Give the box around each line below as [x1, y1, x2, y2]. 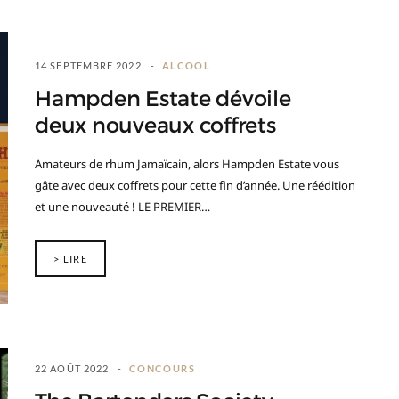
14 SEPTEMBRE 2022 [35, 60, 142, 71]
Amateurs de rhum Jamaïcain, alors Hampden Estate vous [35, 156, 339, 172]
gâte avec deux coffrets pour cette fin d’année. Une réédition [35, 177, 355, 193]
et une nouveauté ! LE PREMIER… [35, 199, 210, 215]
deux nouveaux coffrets [35, 112, 287, 139]
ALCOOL [161, 60, 211, 71]
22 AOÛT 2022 [35, 362, 110, 374]
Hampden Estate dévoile [35, 85, 291, 112]
